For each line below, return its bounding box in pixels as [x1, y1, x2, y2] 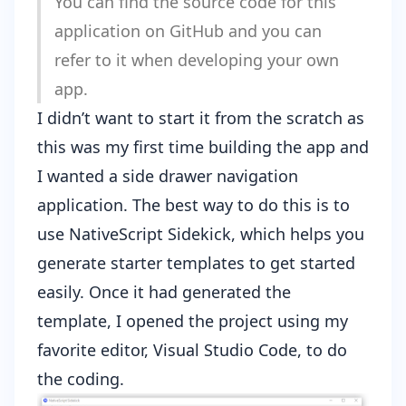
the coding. [37, 367, 124, 390]
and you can [224, 19, 322, 42]
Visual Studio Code [153, 338, 297, 361]
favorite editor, [37, 338, 153, 361]
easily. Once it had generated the [37, 280, 291, 303]
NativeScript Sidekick [69, 222, 231, 245]
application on [54, 19, 169, 42]
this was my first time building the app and [37, 135, 369, 158]
